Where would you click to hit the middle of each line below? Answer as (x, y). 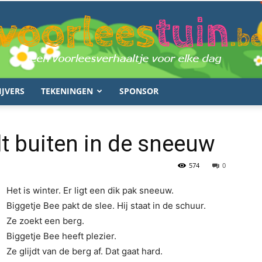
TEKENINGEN (67, 91)
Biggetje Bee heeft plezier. (61, 236)
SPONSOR (139, 91)
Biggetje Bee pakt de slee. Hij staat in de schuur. (106, 206)
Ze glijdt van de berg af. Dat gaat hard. (85, 251)
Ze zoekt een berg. (45, 221)
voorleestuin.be (160, 104)
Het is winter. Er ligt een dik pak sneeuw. (90, 190)
